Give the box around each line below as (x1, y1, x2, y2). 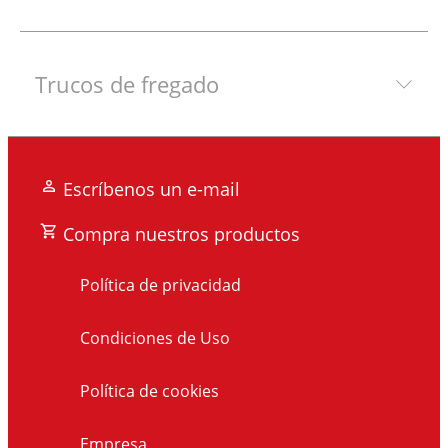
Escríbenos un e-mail (63, 176, 240, 201)
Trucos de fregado (35, 68, 219, 99)
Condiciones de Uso (80, 326, 230, 349)
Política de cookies (80, 379, 219, 402)
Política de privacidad (80, 273, 241, 296)
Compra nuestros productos (63, 221, 300, 246)
